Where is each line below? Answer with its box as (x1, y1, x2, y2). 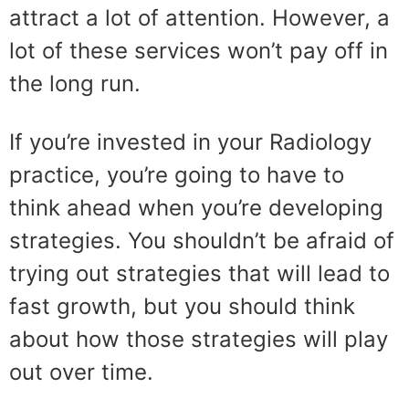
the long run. (9, 70, 141, 97)
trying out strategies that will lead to (9, 260, 390, 287)
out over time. (9, 359, 153, 385)
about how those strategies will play (9, 326, 388, 352)
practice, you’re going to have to (9, 162, 344, 188)
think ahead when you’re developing (9, 194, 383, 221)
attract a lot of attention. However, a (9, 5, 390, 31)
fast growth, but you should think (9, 293, 355, 320)
